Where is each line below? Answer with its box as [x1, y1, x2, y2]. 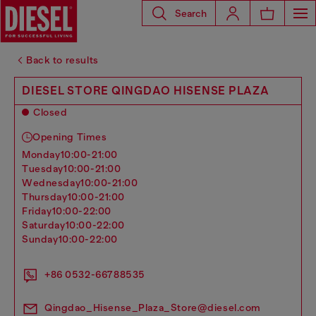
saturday [28, 219, 66, 231]
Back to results [26, 54, 99, 66]
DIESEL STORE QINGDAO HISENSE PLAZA [22, 84, 269, 97]
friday [28, 205, 52, 217]
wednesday [32, 177, 81, 188]
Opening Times [32, 131, 107, 142]
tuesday [28, 163, 64, 174]
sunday [28, 233, 59, 245]
